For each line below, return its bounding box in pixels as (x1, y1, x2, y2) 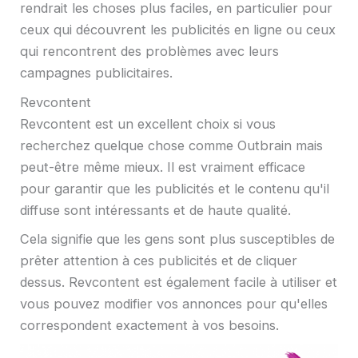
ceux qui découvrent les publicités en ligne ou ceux (20, 22, 336, 38)
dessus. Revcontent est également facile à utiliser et (20, 274, 337, 291)
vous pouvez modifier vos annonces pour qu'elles (20, 296, 328, 312)
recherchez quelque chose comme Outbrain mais (20, 137, 323, 153)
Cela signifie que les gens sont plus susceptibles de (20, 231, 335, 248)
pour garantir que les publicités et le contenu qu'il (20, 180, 329, 197)
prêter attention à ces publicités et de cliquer (20, 253, 297, 269)
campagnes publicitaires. (20, 65, 173, 82)
